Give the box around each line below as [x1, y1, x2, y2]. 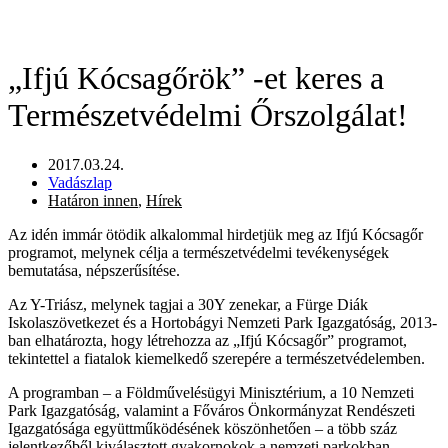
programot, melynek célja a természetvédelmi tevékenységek [8, 243, 389, 261]
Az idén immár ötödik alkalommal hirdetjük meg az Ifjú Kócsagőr [8, 225, 423, 243]
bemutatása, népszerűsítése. [8, 261, 180, 279]
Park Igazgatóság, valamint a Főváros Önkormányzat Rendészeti [8, 401, 415, 419]
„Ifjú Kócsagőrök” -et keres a [8, 60, 384, 97]
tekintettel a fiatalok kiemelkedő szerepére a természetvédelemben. [8, 349, 425, 367]
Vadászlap [48, 173, 112, 191]
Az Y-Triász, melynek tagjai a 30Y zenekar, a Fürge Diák [8, 295, 368, 313]
